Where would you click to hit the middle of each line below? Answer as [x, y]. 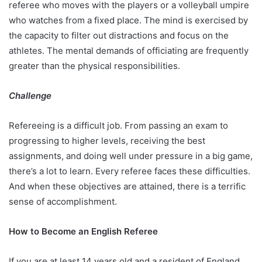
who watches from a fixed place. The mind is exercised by [128, 20]
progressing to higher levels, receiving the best [107, 140]
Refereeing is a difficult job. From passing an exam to [118, 125]
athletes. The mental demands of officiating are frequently [129, 50]
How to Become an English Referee [85, 231]
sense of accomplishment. [63, 201]
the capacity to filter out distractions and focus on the [119, 35]
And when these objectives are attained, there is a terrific [127, 186]
